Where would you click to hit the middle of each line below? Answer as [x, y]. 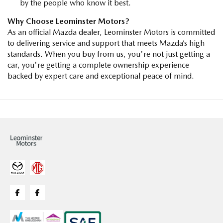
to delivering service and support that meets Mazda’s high [106, 43]
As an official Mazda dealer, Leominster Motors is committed [111, 32]
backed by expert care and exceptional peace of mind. [101, 76]
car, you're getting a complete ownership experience [98, 65]
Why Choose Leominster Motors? [68, 21]
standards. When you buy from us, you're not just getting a [109, 54]
